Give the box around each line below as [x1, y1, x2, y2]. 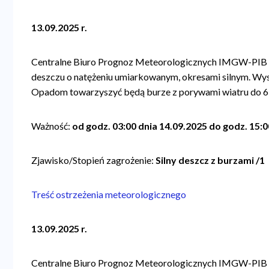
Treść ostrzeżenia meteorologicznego [31, 188, 189, 200]
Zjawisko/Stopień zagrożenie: [31, 154, 154, 166]
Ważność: [31, 119, 71, 131]
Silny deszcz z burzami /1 [154, 154, 265, 166]
